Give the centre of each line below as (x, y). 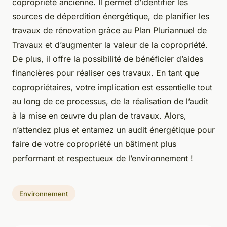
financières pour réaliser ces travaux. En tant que (106, 73)
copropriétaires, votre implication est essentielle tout (112, 87)
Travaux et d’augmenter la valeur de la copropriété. (110, 44)
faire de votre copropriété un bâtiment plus (94, 144)
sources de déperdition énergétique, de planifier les (111, 16)
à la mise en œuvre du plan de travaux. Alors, (99, 115)
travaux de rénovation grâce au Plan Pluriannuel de (109, 30)
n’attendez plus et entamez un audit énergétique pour (113, 129)
